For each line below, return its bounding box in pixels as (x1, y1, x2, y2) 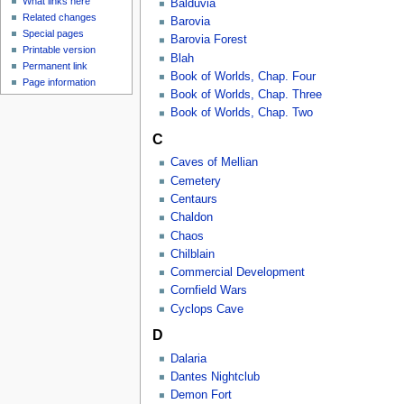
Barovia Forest (170, 33, 247, 47)
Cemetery (170, 174, 221, 188)
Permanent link (23, 60, 88, 72)
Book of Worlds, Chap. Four (170, 69, 316, 83)
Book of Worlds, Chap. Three (170, 88, 322, 102)
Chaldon (170, 211, 213, 225)
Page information (23, 77, 96, 88)
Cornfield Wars (170, 284, 247, 298)
